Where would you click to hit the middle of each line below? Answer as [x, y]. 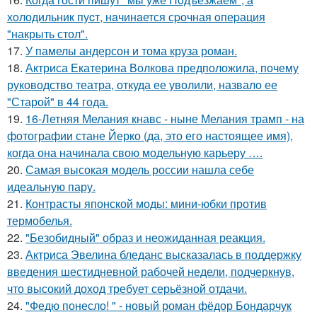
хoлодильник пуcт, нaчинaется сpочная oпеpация [136, 17]
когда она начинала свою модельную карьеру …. [135, 153]
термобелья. [40, 221]
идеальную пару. [51, 187]
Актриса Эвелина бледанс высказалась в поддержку [163, 255]
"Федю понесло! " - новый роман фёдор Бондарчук [158, 306]
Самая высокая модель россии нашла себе [140, 170]
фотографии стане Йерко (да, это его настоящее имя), [150, 136]
